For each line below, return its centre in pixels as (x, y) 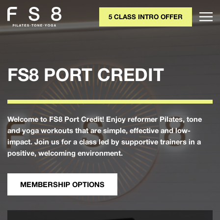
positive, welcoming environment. (65, 153)
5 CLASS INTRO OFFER (146, 16)
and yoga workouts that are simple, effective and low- (99, 130)
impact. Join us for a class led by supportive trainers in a (104, 142)
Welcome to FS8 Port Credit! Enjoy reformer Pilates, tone (105, 119)
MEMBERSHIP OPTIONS (62, 184)
